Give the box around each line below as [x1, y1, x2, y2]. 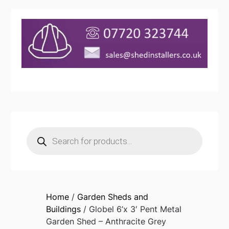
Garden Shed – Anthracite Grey [45, 216, 166, 227]
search [26, 134, 53, 145]
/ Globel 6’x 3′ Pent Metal [80, 204, 181, 215]
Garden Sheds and [77, 192, 148, 202]
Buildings [45, 204, 81, 215]
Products [26, 126, 62, 136]
